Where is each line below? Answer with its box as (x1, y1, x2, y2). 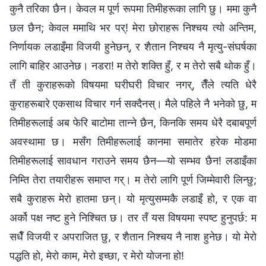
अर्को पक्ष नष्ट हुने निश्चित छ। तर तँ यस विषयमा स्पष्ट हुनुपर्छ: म (9, 211, 256, 224)
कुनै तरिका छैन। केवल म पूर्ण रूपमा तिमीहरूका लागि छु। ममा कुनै (9, 2, 256, 15)
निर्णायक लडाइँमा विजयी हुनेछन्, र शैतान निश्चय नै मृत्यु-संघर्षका (9, 40, 256, 53)
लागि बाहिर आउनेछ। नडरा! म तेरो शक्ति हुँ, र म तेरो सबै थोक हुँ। (9, 59, 256, 72)
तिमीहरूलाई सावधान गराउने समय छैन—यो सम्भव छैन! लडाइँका (9, 154, 256, 167)
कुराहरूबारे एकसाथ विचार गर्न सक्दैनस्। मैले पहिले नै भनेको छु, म (9, 97, 256, 110)
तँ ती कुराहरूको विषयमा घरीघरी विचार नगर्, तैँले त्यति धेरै (9, 78, 256, 91)
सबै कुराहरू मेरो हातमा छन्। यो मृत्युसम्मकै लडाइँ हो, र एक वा (9, 192, 256, 205)
